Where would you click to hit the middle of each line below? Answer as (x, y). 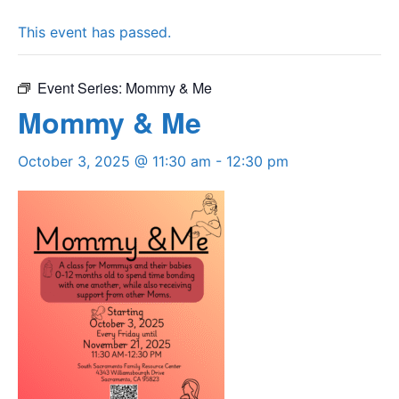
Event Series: (81, 88)
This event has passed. (94, 32)
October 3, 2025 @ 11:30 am (114, 161)
